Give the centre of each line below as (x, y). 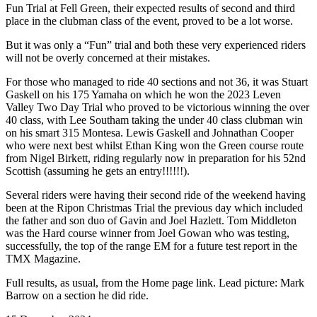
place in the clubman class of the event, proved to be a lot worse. (149, 21)
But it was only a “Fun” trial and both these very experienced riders (156, 45)
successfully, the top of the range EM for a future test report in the (151, 246)
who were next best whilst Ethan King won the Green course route (155, 146)
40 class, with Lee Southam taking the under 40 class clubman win (154, 120)
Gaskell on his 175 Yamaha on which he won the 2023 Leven (143, 95)
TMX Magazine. (43, 259)
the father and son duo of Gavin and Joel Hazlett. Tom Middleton (151, 221)
